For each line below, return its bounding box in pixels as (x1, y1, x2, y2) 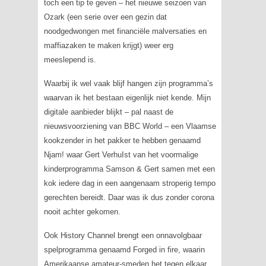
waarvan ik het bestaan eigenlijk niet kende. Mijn (43, 93, 211, 102)
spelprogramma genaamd (43, 245, 133, 254)
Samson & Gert (105, 164, 159, 173)
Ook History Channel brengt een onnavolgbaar (43, 231, 202, 240)
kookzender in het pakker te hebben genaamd (43, 136, 201, 145)
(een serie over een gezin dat (64, 12, 167, 21)
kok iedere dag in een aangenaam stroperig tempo (43, 179, 216, 188)
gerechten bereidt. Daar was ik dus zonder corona (43, 193, 214, 202)
